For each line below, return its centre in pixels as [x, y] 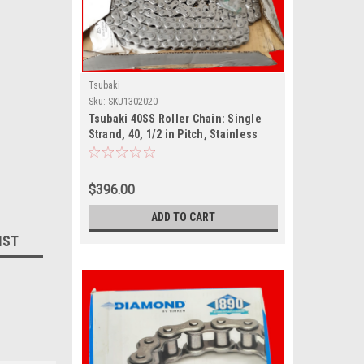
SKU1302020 [132, 102]
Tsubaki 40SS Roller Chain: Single [175, 119]
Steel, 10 [110, 149]
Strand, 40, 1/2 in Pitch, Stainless [173, 134]
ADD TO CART [183, 217]
